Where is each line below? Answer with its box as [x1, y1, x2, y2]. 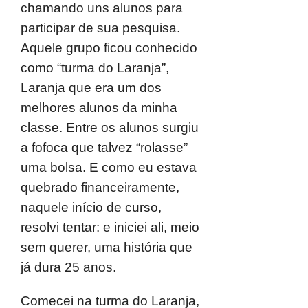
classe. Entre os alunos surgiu [21, 120, 199, 135]
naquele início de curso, [21, 200, 162, 214]
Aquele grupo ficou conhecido [21, 41, 197, 55]
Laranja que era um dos [21, 80, 162, 95]
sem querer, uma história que [21, 240, 192, 254]
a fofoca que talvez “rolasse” [21, 140, 188, 155]
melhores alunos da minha [21, 100, 177, 115]
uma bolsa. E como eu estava [21, 160, 197, 175]
